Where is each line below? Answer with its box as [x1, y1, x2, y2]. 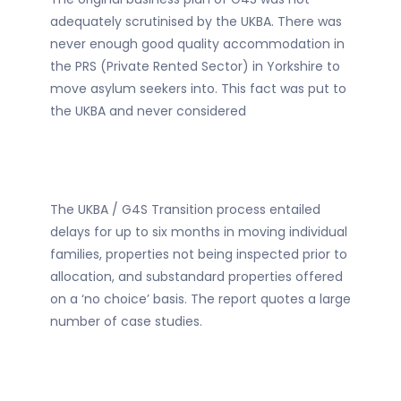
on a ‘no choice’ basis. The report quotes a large [50, 290, 351, 309]
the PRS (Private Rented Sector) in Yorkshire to [50, 57, 340, 76]
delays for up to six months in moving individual [50, 223, 347, 242]
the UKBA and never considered [50, 102, 246, 121]
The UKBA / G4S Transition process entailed [50, 200, 320, 219]
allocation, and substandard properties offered [50, 268, 343, 286]
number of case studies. [50, 312, 202, 331]
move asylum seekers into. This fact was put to [50, 80, 346, 98]
